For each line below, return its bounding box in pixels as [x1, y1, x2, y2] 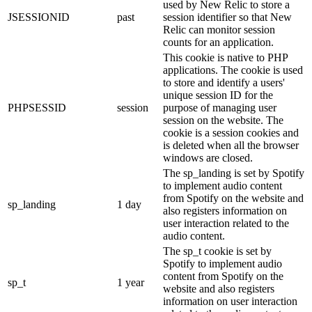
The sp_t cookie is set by [163, 244, 272, 257]
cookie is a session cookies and [163, 126, 299, 139]
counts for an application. [163, 36, 274, 48]
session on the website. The [163, 114, 283, 126]
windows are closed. [163, 151, 253, 164]
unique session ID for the [163, 88, 273, 101]
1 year [117, 276, 144, 288]
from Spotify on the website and [163, 192, 304, 204]
